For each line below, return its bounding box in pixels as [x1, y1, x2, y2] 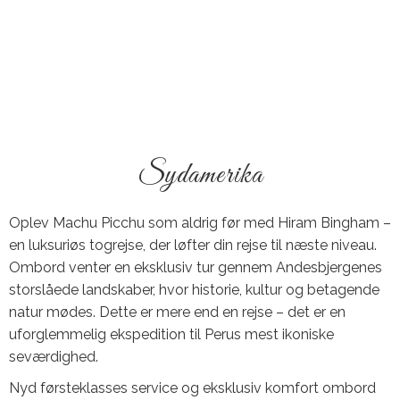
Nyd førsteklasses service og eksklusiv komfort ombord [9, 379, 376, 396]
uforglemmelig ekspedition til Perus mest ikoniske [9, 326, 334, 343]
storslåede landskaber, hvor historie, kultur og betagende [9, 281, 379, 298]
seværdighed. [9, 348, 98, 365]
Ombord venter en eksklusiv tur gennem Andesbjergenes [9, 259, 382, 276]
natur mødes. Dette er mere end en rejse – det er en [9, 304, 346, 321]
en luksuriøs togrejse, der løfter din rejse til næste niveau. [9, 237, 377, 254]
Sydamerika [137, 158, 263, 194]
